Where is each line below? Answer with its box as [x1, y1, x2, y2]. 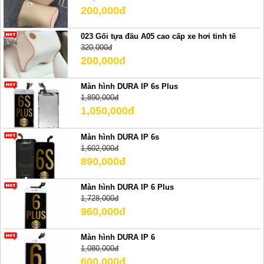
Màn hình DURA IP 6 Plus [80, 183, 174, 192]
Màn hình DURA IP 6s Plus [80, 82, 178, 91]
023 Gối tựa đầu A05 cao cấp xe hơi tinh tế [80, 32, 236, 41]
